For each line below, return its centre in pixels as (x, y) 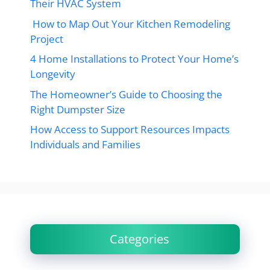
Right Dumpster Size (79, 109)
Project (47, 39)
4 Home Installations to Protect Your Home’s (134, 59)
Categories (140, 239)
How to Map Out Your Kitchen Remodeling (130, 24)
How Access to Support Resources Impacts (130, 130)
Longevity (53, 74)
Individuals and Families (85, 145)
